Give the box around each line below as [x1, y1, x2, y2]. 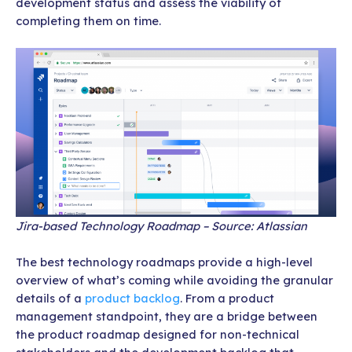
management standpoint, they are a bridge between [16, 309, 317, 324]
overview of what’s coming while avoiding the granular [16, 273, 333, 288]
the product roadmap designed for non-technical [16, 327, 299, 343]
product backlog [85, 291, 180, 306]
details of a [16, 291, 85, 306]
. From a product [180, 291, 274, 306]
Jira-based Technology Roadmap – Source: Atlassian [16, 218, 307, 233]
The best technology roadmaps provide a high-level [16, 255, 313, 270]
